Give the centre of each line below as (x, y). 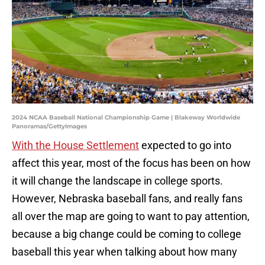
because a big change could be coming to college (127, 234)
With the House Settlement (75, 146)
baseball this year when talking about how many (125, 252)
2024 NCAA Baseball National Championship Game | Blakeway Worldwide (126, 118)
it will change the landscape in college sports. (117, 181)
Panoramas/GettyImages (49, 127)
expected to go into (185, 146)
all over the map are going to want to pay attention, (131, 216)
